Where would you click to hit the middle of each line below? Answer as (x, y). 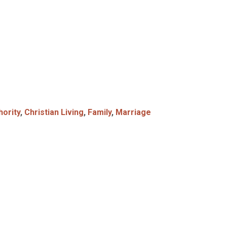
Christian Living (54, 112)
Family (100, 112)
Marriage (133, 112)
